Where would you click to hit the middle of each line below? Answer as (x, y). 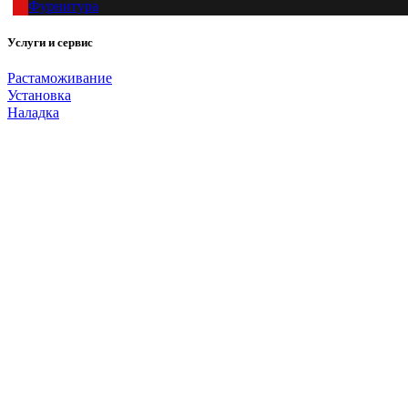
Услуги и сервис (50, 43)
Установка (39, 95)
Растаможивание (60, 78)
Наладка (33, 112)
